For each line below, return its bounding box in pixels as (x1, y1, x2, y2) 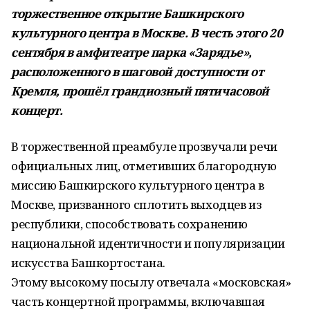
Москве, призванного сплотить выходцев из (11, 197, 262, 212)
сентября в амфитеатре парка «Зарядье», (11, 44, 253, 60)
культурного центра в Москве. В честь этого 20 (11, 25, 283, 41)
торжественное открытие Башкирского (11, 6, 244, 21)
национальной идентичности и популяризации (11, 235, 285, 251)
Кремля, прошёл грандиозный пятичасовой (11, 83, 270, 99)
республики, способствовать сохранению (11, 216, 248, 232)
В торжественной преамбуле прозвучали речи (11, 138, 277, 154)
